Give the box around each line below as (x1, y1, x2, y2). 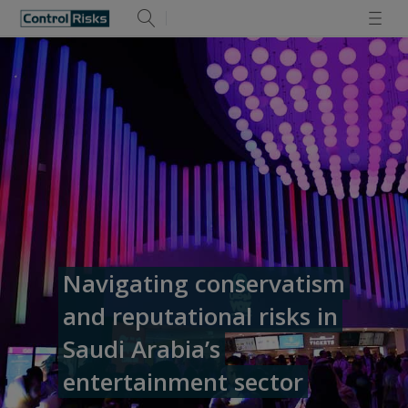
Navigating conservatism (63, 267, 345, 300)
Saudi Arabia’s (63, 332, 220, 365)
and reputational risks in (63, 300, 338, 332)
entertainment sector (63, 365, 303, 398)
